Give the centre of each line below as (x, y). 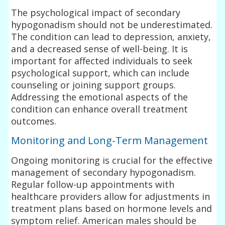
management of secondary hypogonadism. (104, 172)
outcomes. (34, 121)
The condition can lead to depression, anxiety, (111, 36)
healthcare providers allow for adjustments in (111, 196)
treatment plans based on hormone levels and (112, 208)
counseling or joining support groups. (94, 85)
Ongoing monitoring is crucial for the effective (112, 160)
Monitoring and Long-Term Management (110, 140)
